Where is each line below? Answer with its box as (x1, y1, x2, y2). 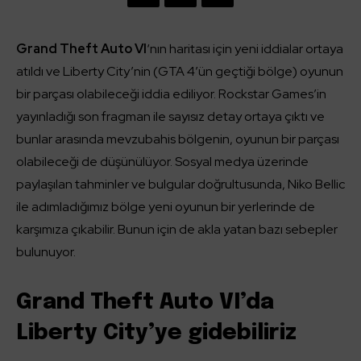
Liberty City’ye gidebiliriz (16, 322, 297, 345)
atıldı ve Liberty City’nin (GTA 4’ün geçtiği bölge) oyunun (16, 63, 343, 81)
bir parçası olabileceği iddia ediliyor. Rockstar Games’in (16, 85, 326, 103)
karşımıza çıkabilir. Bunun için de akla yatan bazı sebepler (16, 221, 338, 239)
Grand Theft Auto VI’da (16, 292, 274, 314)
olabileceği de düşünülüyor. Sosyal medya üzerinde (16, 153, 309, 171)
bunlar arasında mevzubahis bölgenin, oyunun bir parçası (16, 131, 339, 148)
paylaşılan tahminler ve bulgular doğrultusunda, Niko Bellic (16, 176, 345, 193)
